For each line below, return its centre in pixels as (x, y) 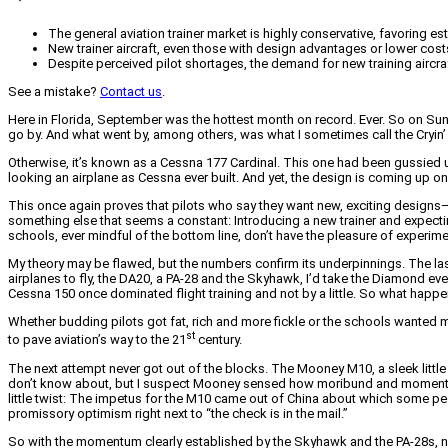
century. (218, 340)
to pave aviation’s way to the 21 (97, 340)
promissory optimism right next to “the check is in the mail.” (178, 413)
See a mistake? (54, 92)
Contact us (131, 92)
